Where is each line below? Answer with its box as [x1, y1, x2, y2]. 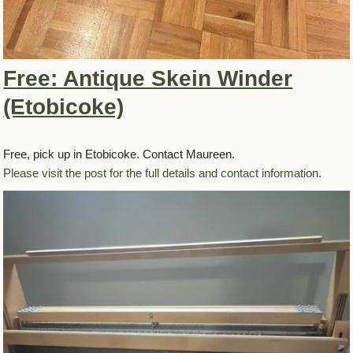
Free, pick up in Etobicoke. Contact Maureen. [3, 147, 236, 162]
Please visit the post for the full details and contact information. [3, 166, 322, 180]
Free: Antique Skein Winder [3, 66, 293, 91]
